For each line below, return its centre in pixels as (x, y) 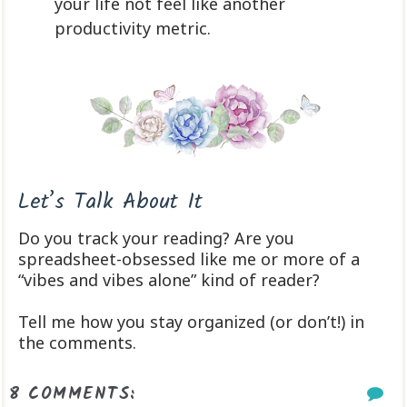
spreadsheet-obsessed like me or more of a (189, 259)
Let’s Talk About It (110, 203)
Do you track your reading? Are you (156, 238)
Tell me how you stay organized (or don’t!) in (191, 322)
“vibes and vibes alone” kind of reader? (169, 280)
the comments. (77, 343)
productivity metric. (132, 29)
